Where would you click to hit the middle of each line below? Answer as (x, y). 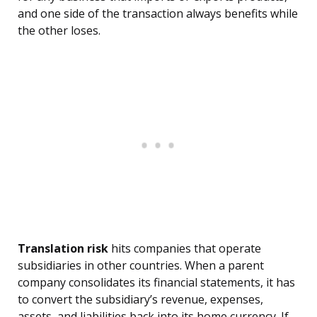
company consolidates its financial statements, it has (156, 283)
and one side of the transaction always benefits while (158, 14)
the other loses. (59, 31)
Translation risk (63, 249)
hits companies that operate (185, 249)
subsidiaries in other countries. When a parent (141, 266)
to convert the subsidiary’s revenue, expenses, (140, 300)
